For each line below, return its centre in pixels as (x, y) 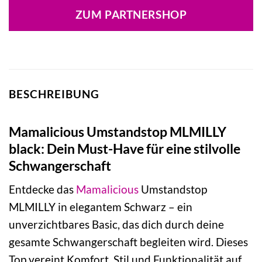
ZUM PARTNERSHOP (131, 15)
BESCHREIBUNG (54, 94)
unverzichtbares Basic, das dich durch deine (116, 225)
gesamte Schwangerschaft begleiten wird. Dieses (128, 242)
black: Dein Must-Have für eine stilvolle (125, 148)
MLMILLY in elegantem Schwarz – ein (101, 207)
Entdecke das (42, 189)
